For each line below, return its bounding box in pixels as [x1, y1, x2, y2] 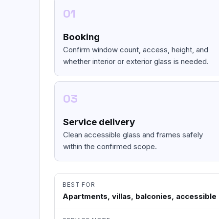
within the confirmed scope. [63, 142, 157, 151]
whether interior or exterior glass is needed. [63, 57, 209, 66]
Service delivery [63, 116, 135, 128]
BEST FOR [63, 181, 95, 188]
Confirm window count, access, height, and [63, 45, 208, 54]
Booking [63, 31, 100, 43]
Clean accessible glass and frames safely [63, 130, 203, 139]
